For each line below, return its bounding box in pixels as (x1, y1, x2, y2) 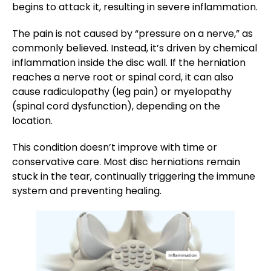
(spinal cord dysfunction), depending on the (12, 99, 220, 114)
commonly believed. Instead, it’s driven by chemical (12, 41, 257, 56)
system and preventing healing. (12, 184, 162, 198)
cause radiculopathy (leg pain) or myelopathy (12, 85, 232, 99)
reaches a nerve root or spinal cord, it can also (12, 70, 233, 85)
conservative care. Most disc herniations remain (12, 155, 240, 169)
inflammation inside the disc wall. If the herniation (12, 56, 246, 70)
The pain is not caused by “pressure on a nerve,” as (12, 27, 253, 41)
